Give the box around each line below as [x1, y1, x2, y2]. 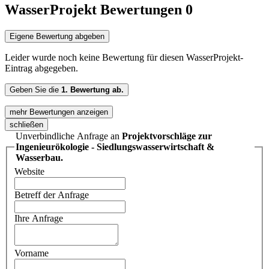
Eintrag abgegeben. [5, 62, 78, 73]
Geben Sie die [10, 85, 61, 94]
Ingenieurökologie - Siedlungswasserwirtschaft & [16, 141, 214, 152]
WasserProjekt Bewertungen [5, 1, 186, 17]
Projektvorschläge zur [122, 130, 212, 141]
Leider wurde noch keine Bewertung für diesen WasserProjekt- [5, 52, 243, 62]
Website [14, 166, 44, 177]
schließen [10, 119, 43, 129]
